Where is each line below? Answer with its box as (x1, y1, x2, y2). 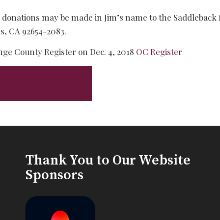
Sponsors (25, 166, 83, 184)
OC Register (136, 46, 182, 57)
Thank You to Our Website (25, 151, 191, 169)
